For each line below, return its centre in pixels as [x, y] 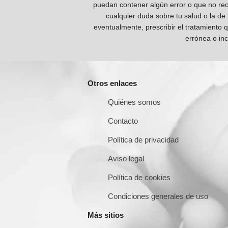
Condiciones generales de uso [158, 196]
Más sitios [106, 215]
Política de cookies [139, 177]
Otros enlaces [112, 83]
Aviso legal [126, 158]
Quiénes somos [134, 102]
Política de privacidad [143, 139]
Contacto [123, 121]
